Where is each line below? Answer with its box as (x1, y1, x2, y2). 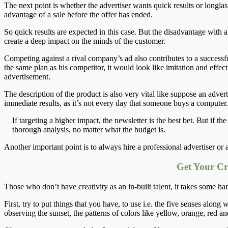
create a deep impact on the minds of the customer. (4, 37, 165, 46)
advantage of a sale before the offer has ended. (4, 10, 153, 19)
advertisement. (4, 72, 50, 81)
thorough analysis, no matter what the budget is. (12, 125, 165, 134)
